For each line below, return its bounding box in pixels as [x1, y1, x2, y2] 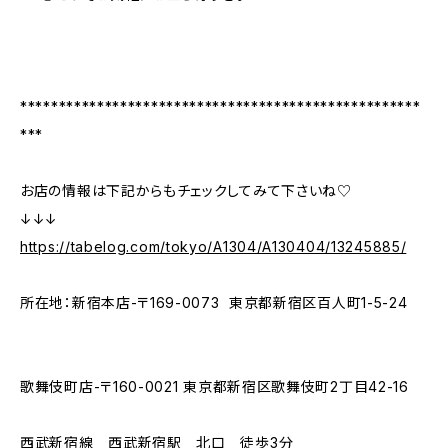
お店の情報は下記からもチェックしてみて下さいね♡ [20, 181, 352, 199]
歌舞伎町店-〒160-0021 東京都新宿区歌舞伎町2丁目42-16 [20, 377, 409, 395]
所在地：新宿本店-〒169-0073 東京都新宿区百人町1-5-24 [20, 293, 413, 311]
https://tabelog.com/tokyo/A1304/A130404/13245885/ [20, 237, 407, 255]
